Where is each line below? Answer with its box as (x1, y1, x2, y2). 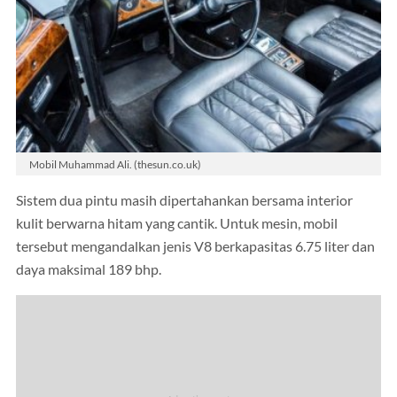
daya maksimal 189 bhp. (16, 261, 161, 278)
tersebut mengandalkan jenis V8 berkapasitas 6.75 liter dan (16, 238, 375, 255)
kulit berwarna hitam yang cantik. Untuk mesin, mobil (16, 215, 338, 232)
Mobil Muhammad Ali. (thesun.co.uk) (29, 157, 201, 170)
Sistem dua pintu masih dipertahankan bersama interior (16, 192, 353, 209)
